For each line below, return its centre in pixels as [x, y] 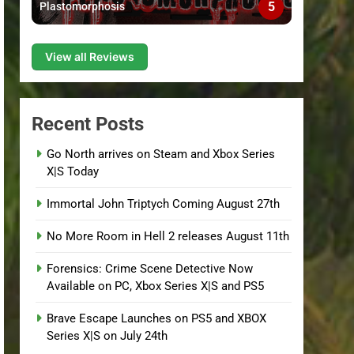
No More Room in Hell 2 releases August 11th [168, 236]
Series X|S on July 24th [107, 335]
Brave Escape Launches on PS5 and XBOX [157, 318]
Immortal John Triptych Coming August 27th [164, 203]
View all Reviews [90, 56]
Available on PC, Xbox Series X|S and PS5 [156, 286]
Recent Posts [88, 124]
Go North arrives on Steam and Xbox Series [161, 154]
